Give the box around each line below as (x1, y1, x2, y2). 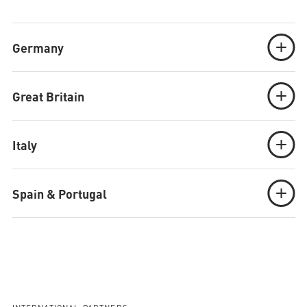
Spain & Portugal (12, 184, 107, 202)
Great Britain (12, 86, 84, 105)
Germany (12, 38, 64, 56)
